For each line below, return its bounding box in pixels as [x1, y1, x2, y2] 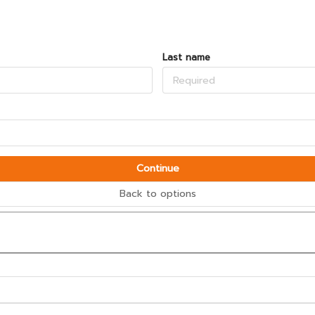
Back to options [119, 186, 196, 201]
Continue [136, 161, 179, 176]
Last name [162, 51, 210, 64]
